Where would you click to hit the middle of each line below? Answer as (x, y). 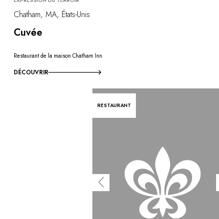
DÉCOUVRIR (31, 73)
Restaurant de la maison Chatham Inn (58, 55)
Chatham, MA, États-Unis (52, 15)
